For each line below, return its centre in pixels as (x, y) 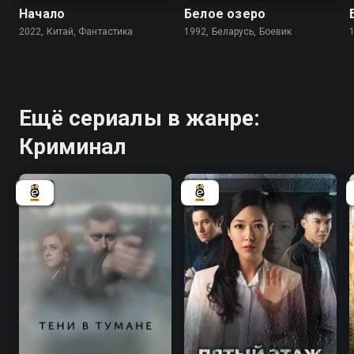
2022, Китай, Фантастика (76, 32)
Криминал (73, 147)
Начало (42, 14)
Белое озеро (225, 14)
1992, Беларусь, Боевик (238, 32)
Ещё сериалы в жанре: (139, 119)
